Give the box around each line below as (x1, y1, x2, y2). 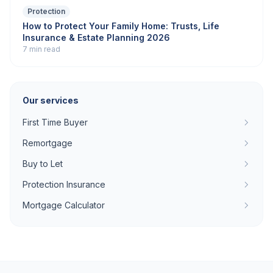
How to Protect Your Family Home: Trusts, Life (23, 21, 219, 31)
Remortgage (23, 138, 73, 148)
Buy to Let (23, 158, 63, 169)
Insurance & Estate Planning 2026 (23, 32, 170, 43)
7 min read (23, 44, 60, 54)
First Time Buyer (23, 117, 88, 127)
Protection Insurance (23, 179, 105, 190)
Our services (23, 95, 79, 105)
